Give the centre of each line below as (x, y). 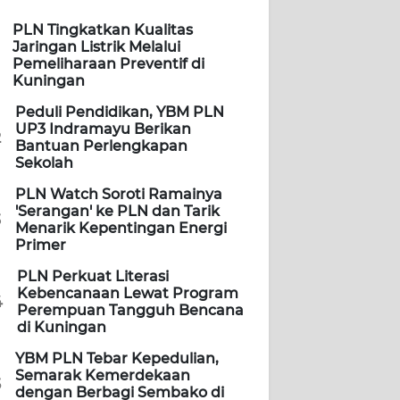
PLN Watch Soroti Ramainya (119, 195)
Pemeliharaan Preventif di (108, 64)
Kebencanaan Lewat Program (128, 294)
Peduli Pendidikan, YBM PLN (120, 112)
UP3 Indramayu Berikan (103, 129)
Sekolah (44, 163)
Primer (41, 246)
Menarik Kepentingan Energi (121, 229)
